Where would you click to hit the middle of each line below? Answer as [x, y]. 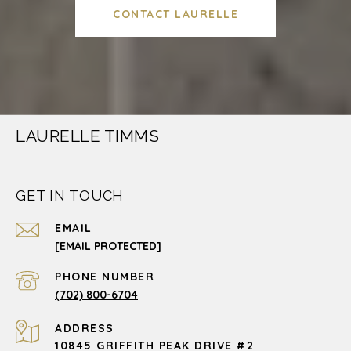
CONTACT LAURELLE [175, 14]
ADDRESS [85, 328]
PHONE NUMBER [105, 276]
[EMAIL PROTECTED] [108, 246]
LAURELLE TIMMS [87, 136]
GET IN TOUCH [70, 195]
